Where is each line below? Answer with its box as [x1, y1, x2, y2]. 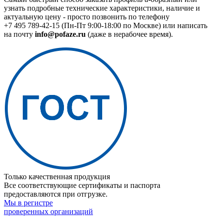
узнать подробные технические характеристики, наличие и [4, 4, 200, 13]
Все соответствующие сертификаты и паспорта [4, 181, 160, 190]
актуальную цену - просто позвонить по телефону [4, 13, 170, 21]
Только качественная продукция [4, 172, 110, 181]
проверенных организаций [4, 207, 93, 216]
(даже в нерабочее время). [86, 30, 173, 39]
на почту [4, 30, 35, 39]
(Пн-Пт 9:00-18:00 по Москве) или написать [60, 21, 207, 30]
